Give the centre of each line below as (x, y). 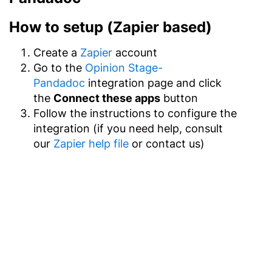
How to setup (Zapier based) (110, 27)
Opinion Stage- (124, 68)
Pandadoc (59, 83)
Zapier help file (91, 144)
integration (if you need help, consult (128, 128)
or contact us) (167, 144)
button (179, 98)
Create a (57, 53)
